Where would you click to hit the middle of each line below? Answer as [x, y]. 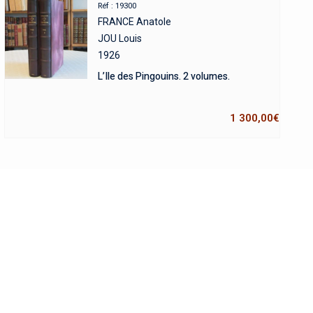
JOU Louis [119, 38]
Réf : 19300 [117, 6]
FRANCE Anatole [134, 22]
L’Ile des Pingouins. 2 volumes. [163, 77]
